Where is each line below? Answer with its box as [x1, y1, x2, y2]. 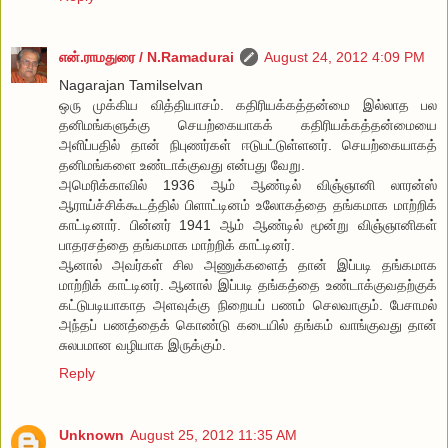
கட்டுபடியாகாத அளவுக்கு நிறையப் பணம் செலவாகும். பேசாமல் [59, 297, 437, 314]
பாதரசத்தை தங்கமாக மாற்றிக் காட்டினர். [59, 237, 295, 254]
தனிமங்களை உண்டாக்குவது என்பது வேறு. [59, 157, 305, 174]
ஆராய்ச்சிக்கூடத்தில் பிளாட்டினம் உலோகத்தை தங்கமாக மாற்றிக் [59, 197, 437, 214]
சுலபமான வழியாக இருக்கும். [59, 337, 226, 354]
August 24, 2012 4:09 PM [264, 49, 425, 66]
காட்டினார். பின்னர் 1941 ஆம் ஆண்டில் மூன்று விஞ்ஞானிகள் [59, 217, 437, 234]
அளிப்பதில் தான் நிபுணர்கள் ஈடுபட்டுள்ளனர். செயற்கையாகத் [59, 137, 437, 154]
